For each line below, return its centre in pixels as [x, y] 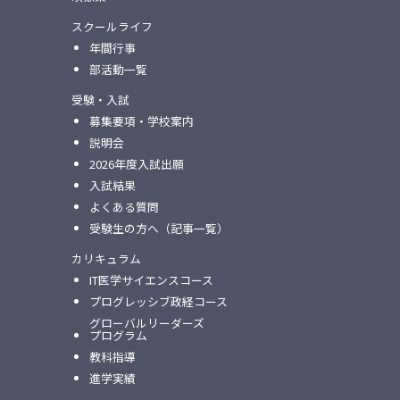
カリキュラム [106, 258]
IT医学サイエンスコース [151, 279]
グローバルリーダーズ [146, 322]
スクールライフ [112, 26]
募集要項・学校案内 [141, 121]
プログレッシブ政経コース [158, 301]
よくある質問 [124, 206]
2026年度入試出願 [136, 163]
